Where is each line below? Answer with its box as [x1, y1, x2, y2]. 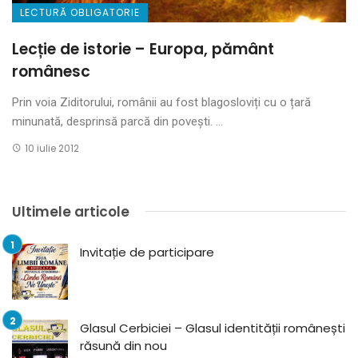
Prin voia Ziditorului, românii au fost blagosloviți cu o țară [12, 94, 311, 109]
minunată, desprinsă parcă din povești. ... [12, 113, 223, 129]
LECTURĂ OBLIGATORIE [20, 5, 140, 19]
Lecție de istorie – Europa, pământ [12, 38, 274, 60]
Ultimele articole [12, 201, 129, 221]
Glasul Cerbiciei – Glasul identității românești [80, 319, 345, 336]
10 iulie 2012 [24, 141, 79, 155]
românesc [12, 60, 90, 82]
